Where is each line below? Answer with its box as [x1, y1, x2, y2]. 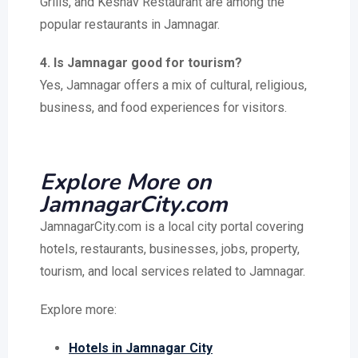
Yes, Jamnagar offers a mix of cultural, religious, [40, 78, 307, 93]
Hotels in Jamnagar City [69, 340, 213, 356]
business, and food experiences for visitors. [40, 100, 287, 116]
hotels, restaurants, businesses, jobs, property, [40, 241, 300, 257]
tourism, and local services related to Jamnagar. [40, 264, 305, 280]
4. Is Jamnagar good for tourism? [40, 55, 242, 71]
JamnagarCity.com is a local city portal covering [40, 219, 304, 235]
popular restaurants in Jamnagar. [40, 17, 220, 33]
